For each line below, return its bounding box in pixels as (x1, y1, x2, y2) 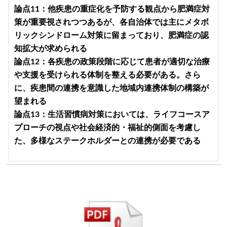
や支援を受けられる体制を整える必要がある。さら (14, 70, 201, 79)
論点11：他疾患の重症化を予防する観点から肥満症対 (14, 5, 210, 13)
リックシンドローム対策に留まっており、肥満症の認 (14, 31, 209, 40)
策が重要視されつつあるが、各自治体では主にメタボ (14, 18, 209, 26)
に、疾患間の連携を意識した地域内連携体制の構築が (14, 84, 209, 92)
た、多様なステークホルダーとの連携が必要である (14, 136, 201, 145)
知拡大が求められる (14, 44, 88, 53)
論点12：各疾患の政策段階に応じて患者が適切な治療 (14, 57, 210, 66)
